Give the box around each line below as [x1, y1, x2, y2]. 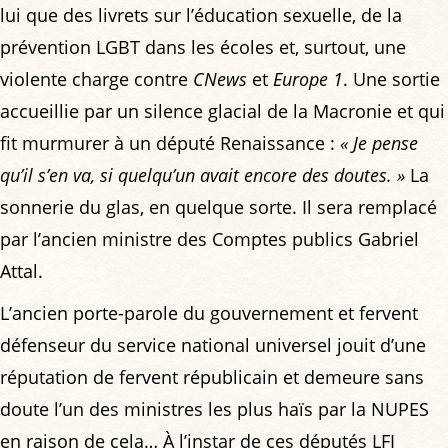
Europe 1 [273, 66, 343, 91]
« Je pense [340, 130, 418, 155]
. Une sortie [343, 66, 440, 91]
